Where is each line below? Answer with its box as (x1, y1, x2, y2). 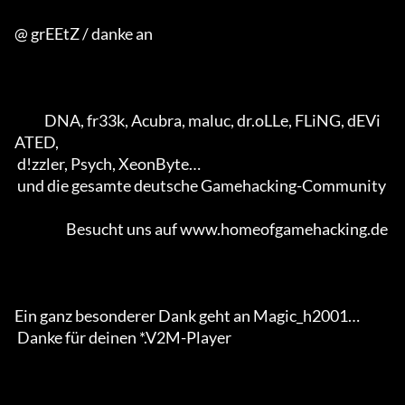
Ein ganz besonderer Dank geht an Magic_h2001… (14, 306, 363, 326)
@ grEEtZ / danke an (14, 24, 153, 44)
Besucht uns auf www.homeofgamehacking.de (14, 219, 66, 240)
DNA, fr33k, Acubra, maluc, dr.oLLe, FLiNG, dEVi (14, 110, 44, 131)
